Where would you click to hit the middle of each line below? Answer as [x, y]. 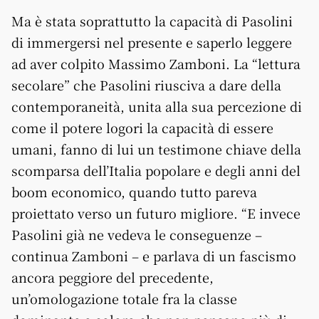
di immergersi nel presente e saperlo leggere [152, 42]
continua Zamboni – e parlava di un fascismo [154, 256]
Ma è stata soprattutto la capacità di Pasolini [152, 21]
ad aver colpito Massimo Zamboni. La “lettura [156, 63]
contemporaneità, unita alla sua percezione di [157, 106]
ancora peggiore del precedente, [113, 277]
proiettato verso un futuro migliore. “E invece [156, 213]
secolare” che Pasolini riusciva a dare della [146, 85]
